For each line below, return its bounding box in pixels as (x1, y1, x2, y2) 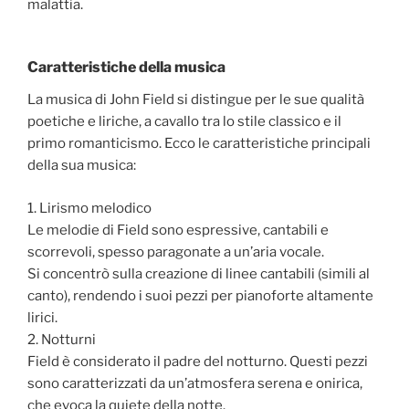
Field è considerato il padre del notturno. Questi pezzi (27, 352, 368, 370)
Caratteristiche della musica (27, 58, 225, 77)
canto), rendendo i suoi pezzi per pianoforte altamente (27, 287, 373, 304)
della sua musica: (27, 157, 136, 174)
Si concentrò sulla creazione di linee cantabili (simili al (27, 265, 370, 282)
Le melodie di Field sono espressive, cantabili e (27, 221, 329, 238)
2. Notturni (27, 330, 96, 348)
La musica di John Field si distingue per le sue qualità (27, 91, 364, 109)
